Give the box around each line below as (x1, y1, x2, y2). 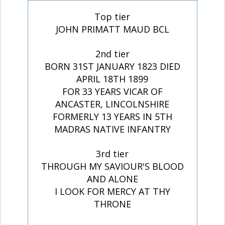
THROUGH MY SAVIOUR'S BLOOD (41, 160, 184, 172)
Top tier (94, 10, 131, 23)
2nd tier (95, 47, 130, 60)
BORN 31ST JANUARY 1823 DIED (44, 60, 180, 72)
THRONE (93, 197, 131, 210)
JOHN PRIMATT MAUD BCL (55, 23, 169, 35)
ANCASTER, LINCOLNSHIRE (55, 97, 170, 110)
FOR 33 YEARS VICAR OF (62, 85, 163, 97)
